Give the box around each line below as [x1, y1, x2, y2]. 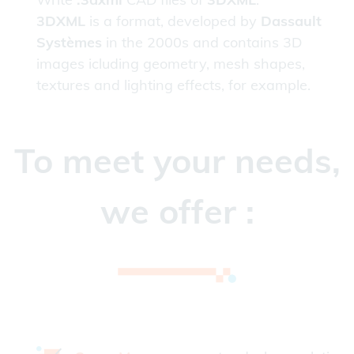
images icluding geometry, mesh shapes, [36, 55, 305, 73]
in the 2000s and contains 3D [102, 33, 302, 52]
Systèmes [36, 33, 102, 52]
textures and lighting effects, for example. [36, 76, 311, 95]
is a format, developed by [85, 12, 261, 31]
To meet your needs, [13, 139, 341, 183]
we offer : [100, 190, 254, 233]
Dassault [261, 12, 322, 31]
